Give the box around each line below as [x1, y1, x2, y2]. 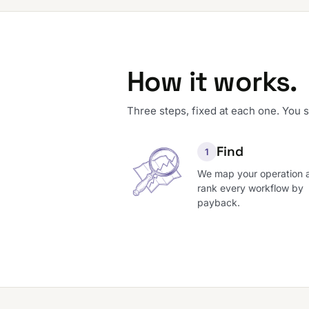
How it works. [127, 64, 297, 100]
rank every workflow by [197, 182, 303, 195]
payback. [197, 197, 240, 209]
